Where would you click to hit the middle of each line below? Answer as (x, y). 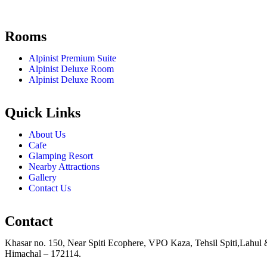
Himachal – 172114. (43, 253)
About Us (47, 134)
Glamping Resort (61, 156)
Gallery (43, 177)
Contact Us (50, 188)
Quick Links (43, 112)
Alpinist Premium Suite (72, 58)
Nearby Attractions (64, 166)
